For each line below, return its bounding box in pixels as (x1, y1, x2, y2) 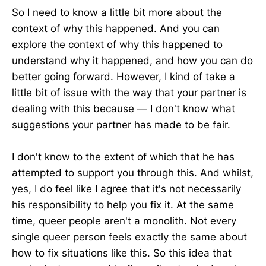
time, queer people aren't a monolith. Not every (12, 214, 236, 227)
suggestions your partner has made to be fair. (12, 118, 230, 131)
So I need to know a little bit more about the (12, 6, 222, 18)
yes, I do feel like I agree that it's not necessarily (12, 182, 241, 195)
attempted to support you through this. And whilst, (12, 166, 254, 179)
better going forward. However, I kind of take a (12, 70, 235, 83)
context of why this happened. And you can (12, 22, 220, 34)
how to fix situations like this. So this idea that (12, 246, 232, 259)
